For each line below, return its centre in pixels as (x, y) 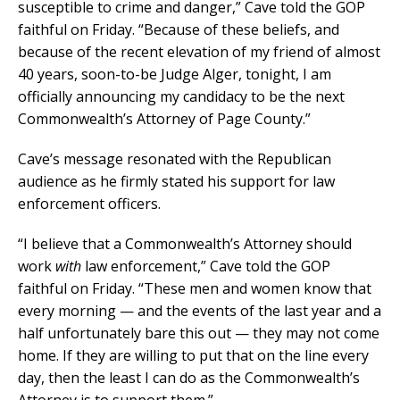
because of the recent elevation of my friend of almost (199, 52)
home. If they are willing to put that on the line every (193, 356)
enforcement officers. (89, 204)
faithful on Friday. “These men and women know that (195, 289)
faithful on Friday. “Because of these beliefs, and (179, 30)
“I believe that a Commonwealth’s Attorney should (185, 244)
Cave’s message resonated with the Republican (175, 159)
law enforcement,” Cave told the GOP (206, 267)
